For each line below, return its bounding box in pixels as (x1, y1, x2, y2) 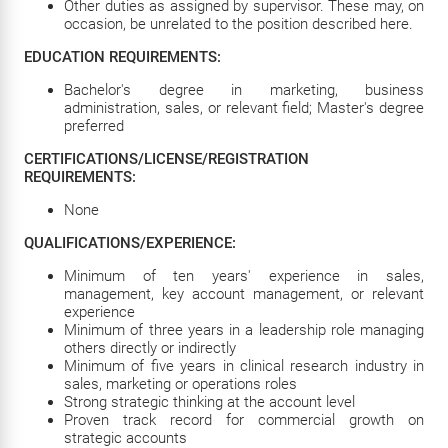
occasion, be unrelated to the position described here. (64, 15, 413, 33)
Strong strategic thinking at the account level (64, 393, 355, 411)
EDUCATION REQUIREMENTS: (24, 48, 221, 66)
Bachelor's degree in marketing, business (64, 81, 424, 99)
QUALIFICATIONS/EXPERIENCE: (24, 234, 236, 252)
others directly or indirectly (64, 339, 236, 357)
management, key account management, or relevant (64, 285, 424, 303)
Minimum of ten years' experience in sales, (64, 267, 424, 285)
